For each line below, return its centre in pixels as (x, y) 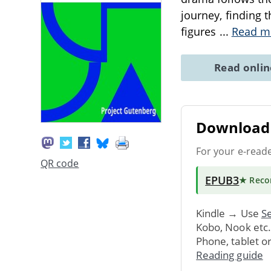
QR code (60, 164)
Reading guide (230, 255)
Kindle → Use (229, 213)
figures (200, 31)
